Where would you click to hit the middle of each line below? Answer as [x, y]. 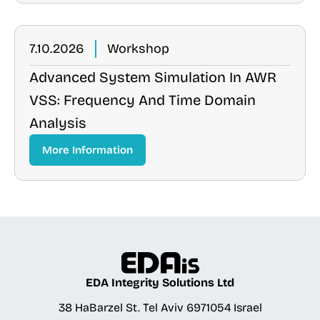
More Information [87, 150]
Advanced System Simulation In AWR [153, 77]
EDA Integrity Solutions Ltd [160, 283]
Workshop [138, 49]
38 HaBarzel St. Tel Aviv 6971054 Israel [160, 308]
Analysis [58, 123]
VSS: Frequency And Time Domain [142, 100]
